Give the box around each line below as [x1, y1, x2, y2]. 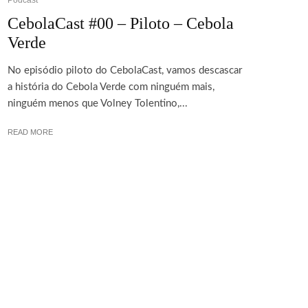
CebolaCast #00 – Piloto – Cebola [8, 14, 234, 33]
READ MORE [8, 128, 53, 137]
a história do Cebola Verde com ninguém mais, [8, 82, 214, 93]
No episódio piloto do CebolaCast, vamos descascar [8, 65, 242, 76]
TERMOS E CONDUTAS [42, 245, 133, 255]
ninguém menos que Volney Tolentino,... [8, 98, 188, 109]
